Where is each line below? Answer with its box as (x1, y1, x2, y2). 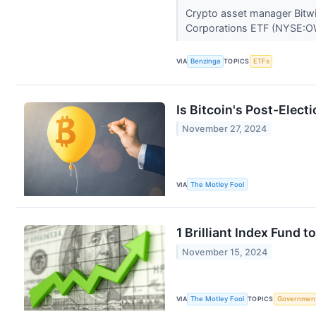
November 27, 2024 (182, 123, 267, 135)
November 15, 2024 (182, 246, 268, 257)
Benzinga (190, 57, 221, 66)
